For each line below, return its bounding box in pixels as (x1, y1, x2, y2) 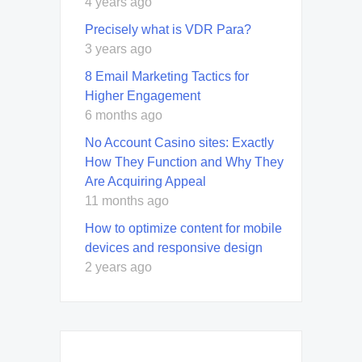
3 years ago (85, 41, 152, 56)
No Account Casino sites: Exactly (85, 135, 274, 149)
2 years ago (85, 259, 152, 274)
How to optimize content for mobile (85, 221, 282, 235)
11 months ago (85, 193, 169, 208)
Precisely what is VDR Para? (85, 22, 251, 36)
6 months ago (85, 107, 162, 122)
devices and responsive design (85, 240, 263, 255)
